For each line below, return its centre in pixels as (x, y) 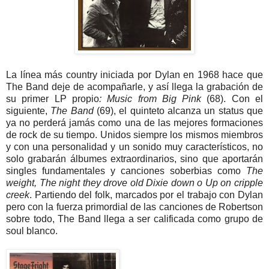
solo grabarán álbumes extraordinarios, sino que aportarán (134, 159)
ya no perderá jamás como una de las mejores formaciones (134, 122)
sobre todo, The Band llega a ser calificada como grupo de (134, 219)
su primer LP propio (53, 98)
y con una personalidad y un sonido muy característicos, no (134, 147)
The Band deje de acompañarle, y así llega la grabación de (134, 86)
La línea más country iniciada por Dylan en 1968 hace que (134, 74)
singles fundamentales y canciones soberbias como (126, 171)
